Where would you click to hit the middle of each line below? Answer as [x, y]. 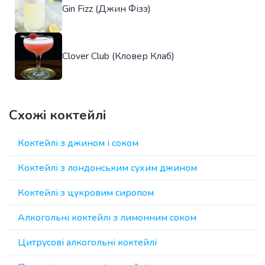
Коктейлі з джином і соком [78, 143]
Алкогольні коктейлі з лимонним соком [107, 218]
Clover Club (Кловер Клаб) [118, 56]
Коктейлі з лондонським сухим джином [107, 168]
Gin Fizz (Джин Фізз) [106, 9]
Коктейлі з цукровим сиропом [86, 193]
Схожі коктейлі [57, 116]
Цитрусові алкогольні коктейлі [87, 243]
